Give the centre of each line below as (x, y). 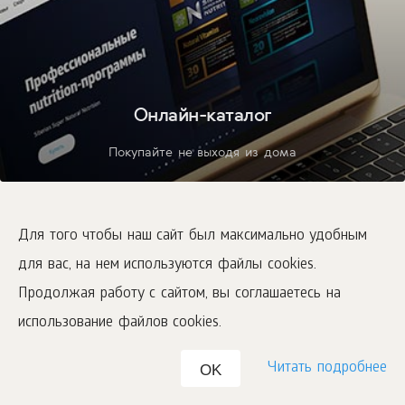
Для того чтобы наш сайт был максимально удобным (193, 236)
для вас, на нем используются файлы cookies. (167, 265)
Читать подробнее (327, 368)
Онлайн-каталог (202, 115)
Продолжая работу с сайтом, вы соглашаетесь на (179, 294)
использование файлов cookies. (120, 323)
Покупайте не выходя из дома (202, 152)
